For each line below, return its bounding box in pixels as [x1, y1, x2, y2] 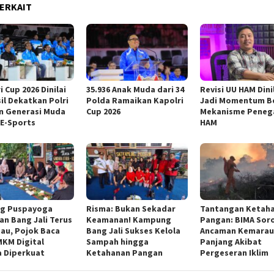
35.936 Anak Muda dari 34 [86, 84, 185, 95]
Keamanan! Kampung [86, 213, 172, 225]
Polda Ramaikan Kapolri [86, 95, 184, 106]
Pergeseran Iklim [199, 246, 268, 258]
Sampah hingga [86, 235, 149, 247]
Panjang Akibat [199, 235, 262, 247]
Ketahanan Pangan [86, 246, 163, 258]
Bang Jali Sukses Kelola [86, 224, 181, 236]
